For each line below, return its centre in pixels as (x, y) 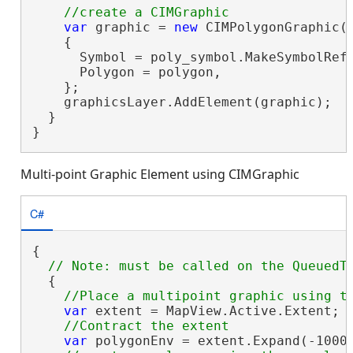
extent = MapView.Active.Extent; (213, 311)
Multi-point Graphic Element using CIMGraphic (160, 175)
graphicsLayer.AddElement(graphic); (182, 102)
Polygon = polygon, (126, 72)
